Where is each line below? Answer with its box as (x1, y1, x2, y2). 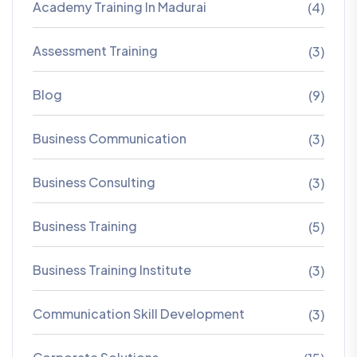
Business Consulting (33, 174, 155, 191)
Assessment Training (33, 42, 158, 60)
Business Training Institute (33, 261, 191, 279)
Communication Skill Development (33, 305, 245, 323)
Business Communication (33, 130, 186, 147)
